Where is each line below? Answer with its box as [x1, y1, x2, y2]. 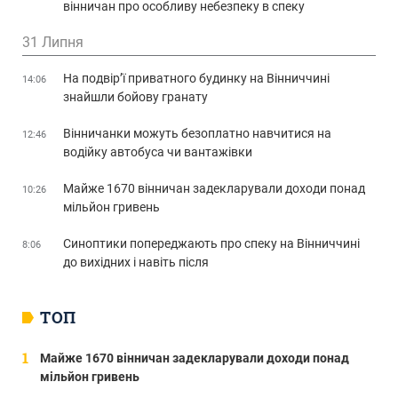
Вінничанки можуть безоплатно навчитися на [63, 125, 331, 140]
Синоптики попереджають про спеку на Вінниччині [63, 235, 360, 251]
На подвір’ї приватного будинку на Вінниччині [63, 70, 330, 85]
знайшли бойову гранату [63, 89, 208, 104]
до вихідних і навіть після [63, 254, 209, 269]
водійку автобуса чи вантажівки [63, 144, 252, 159]
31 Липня [22, 33, 84, 51]
